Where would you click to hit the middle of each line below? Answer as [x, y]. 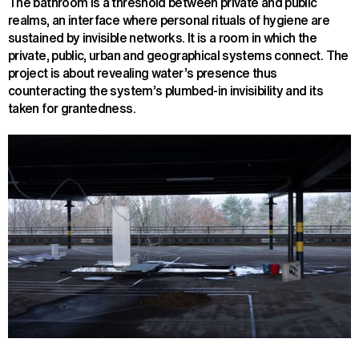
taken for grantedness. [72, 108]
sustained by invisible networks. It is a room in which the [162, 37]
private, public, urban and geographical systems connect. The [178, 55]
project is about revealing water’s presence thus [143, 73]
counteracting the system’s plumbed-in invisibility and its [165, 90]
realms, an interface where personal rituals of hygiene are [169, 20]
